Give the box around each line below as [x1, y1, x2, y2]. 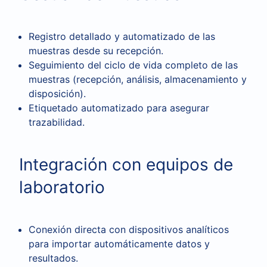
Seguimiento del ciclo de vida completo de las [29, 59, 238, 71]
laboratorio [19, 177, 105, 197]
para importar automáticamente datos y [29, 238, 210, 250]
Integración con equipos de [19, 154, 233, 175]
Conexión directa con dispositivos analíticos [29, 223, 229, 235]
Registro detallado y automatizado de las [29, 30, 215, 42]
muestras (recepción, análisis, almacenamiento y [29, 73, 247, 85]
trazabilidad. [29, 116, 85, 128]
